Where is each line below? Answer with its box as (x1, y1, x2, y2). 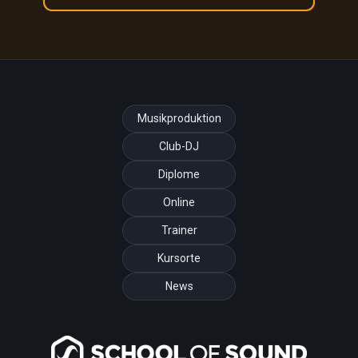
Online (163, 196, 195, 209)
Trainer (161, 224, 197, 237)
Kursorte (157, 252, 201, 265)
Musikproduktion (137, 112, 221, 125)
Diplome (158, 168, 200, 181)
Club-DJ (159, 140, 199, 153)
